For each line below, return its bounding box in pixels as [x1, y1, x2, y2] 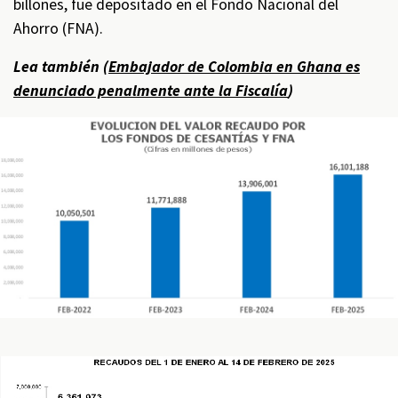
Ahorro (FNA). [13, 19, 103, 38]
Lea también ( [13, 57, 108, 76]
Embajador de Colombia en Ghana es [108, 57, 360, 76]
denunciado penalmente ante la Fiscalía [13, 81, 288, 100]
